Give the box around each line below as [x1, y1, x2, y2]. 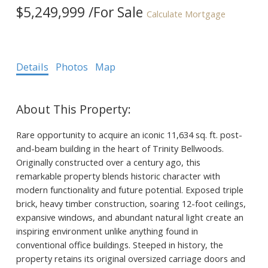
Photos [55, 59, 88, 74]
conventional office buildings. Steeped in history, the [16, 238, 223, 251]
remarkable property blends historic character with [16, 169, 220, 182]
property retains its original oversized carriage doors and [16, 252, 245, 264]
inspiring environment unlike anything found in [16, 224, 198, 237]
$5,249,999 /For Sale [16, 2, 147, 22]
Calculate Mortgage [146, 7, 226, 20]
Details [16, 59, 48, 74]
